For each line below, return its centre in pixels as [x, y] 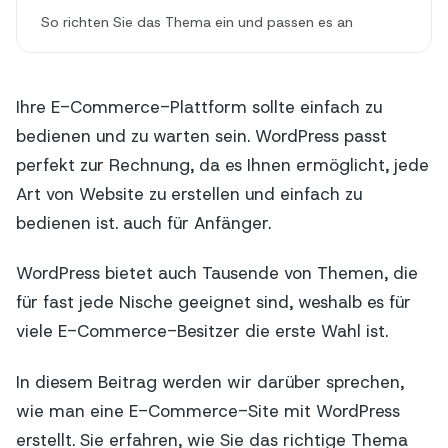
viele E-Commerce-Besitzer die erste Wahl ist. [202, 331]
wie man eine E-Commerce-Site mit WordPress [208, 410]
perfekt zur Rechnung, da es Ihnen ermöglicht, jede [222, 165]
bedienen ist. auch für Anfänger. [143, 223]
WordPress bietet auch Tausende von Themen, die [217, 273]
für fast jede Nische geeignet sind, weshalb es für [213, 302]
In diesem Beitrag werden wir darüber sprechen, [210, 381]
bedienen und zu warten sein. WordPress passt [201, 136]
